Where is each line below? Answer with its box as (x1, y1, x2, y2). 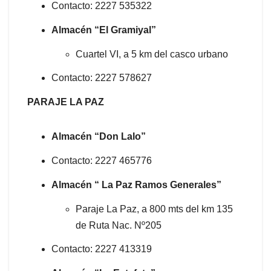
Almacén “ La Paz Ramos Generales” (51, 179, 224, 190)
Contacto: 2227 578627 (51, 73, 152, 83)
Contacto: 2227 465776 (51, 155, 152, 166)
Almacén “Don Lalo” (51, 131, 146, 142)
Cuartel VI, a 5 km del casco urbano (76, 48, 228, 59)
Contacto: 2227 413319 (51, 244, 152, 255)
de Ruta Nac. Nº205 (76, 220, 162, 230)
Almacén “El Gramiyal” (51, 24, 156, 35)
